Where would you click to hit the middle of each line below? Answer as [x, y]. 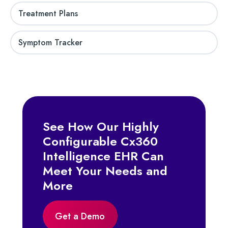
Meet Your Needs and [105, 171]
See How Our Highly [101, 127]
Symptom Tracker [51, 42]
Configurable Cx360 [100, 141]
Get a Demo [80, 216]
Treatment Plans [50, 13]
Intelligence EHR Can [103, 156]
